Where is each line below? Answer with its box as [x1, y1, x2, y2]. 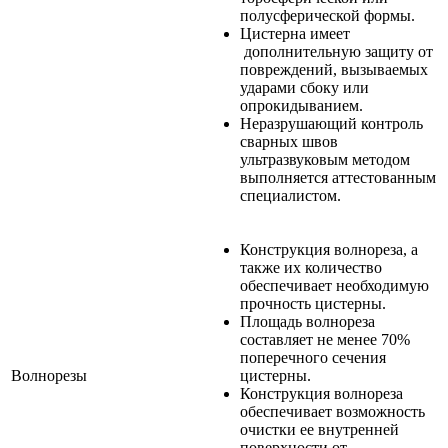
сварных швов [240, 132, 338, 150]
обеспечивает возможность [240, 402, 425, 420]
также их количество [240, 258, 382, 276]
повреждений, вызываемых [240, 60, 428, 78]
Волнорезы [11, 366, 87, 384]
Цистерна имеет [240, 24, 350, 42]
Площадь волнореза [240, 312, 375, 330]
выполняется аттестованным [240, 168, 436, 186]
